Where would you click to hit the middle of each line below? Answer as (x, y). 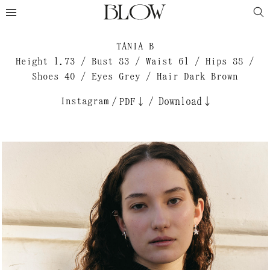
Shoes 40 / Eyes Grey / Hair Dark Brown (135, 76)
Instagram (84, 101)
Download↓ (185, 101)
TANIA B (135, 46)
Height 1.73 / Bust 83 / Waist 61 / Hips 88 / (135, 61)
